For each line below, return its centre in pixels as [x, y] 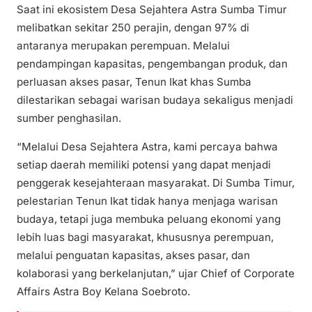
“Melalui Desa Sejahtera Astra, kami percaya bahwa [147, 147]
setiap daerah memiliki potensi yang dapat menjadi [144, 165]
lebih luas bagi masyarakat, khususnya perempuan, [145, 237]
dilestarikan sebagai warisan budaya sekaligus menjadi [155, 100]
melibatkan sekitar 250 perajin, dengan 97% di [133, 28]
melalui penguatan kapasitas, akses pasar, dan [133, 256]
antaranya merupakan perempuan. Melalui [123, 46]
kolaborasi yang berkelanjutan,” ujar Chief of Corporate [156, 274]
